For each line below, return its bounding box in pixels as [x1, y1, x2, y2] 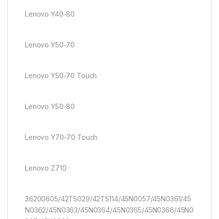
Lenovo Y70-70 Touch [25, 132, 98, 141]
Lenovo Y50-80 [25, 102, 75, 110]
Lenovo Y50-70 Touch [25, 71, 97, 80]
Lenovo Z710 [25, 163, 66, 172]
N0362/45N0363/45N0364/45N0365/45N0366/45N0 [25, 205, 194, 214]
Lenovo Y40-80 [25, 9, 75, 18]
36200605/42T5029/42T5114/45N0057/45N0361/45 [25, 194, 191, 203]
